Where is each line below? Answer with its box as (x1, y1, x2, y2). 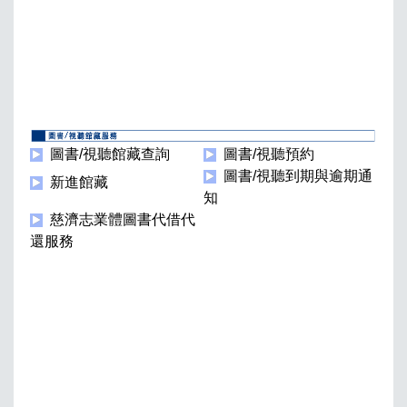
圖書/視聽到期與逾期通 (223, 168, 372, 184)
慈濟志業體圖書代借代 (50, 212, 195, 227)
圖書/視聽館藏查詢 (50, 146, 170, 162)
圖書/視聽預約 (223, 146, 314, 162)
